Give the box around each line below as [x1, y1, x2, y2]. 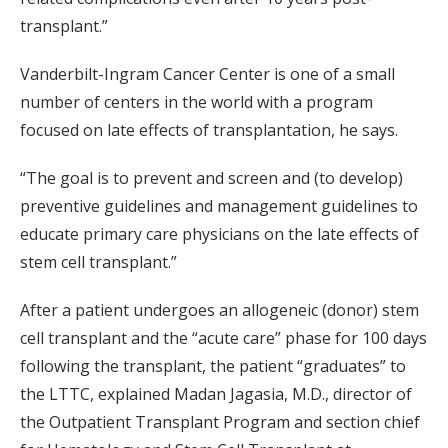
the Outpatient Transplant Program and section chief [20, 411, 420, 434]
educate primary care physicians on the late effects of [20, 223, 419, 246]
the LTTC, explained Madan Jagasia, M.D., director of [20, 383, 412, 406]
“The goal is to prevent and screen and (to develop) [20, 167, 403, 190]
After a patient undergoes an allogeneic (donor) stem [20, 299, 419, 322]
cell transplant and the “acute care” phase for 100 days [20, 327, 427, 350]
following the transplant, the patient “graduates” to [20, 355, 406, 378]
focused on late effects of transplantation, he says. [20, 119, 398, 142]
